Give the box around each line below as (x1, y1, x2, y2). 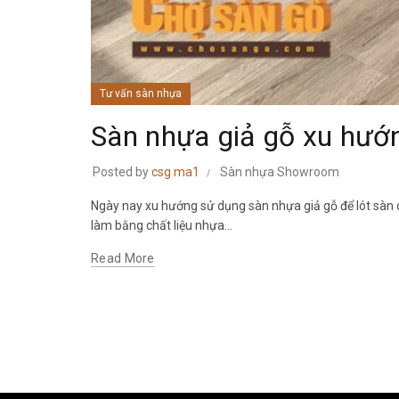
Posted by (93, 164, 151, 179)
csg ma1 (151, 164, 199, 179)
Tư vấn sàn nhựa (100, 86, 182, 100)
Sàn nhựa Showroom (220, 164, 339, 179)
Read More (91, 250, 155, 265)
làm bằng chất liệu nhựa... (91, 217, 232, 232)
